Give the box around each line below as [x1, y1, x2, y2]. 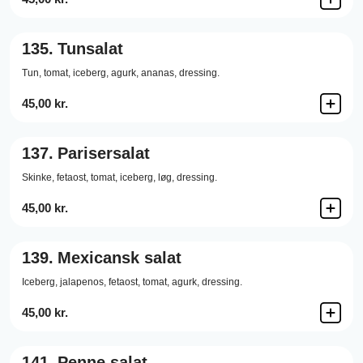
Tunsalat [58, 40, 123, 58]
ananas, [141, 67, 177, 79]
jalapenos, [60, 276, 106, 288]
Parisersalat [58, 144, 150, 162]
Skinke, [22, 172, 54, 183]
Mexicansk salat [58, 249, 181, 267]
